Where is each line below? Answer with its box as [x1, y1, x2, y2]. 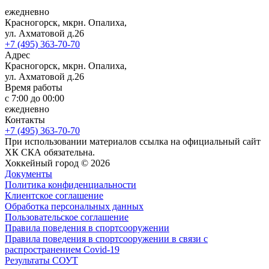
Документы [5, 169, 52, 180]
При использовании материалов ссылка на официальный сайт [5, 136, 261, 147]
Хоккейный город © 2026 [5, 158, 110, 169]
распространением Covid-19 [5, 244, 119, 255]
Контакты [5, 115, 45, 125]
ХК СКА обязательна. [5, 147, 95, 158]
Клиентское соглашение [5, 190, 103, 201]
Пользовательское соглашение [5, 212, 128, 223]
